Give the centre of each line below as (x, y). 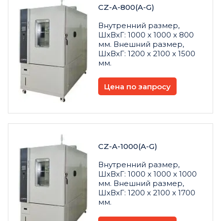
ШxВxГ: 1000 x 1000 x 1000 (147, 174)
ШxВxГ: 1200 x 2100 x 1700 (147, 193)
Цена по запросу (137, 86)
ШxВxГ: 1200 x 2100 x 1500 (147, 54)
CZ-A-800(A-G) (126, 7)
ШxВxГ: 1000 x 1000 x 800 (146, 35)
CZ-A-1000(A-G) (128, 147)
